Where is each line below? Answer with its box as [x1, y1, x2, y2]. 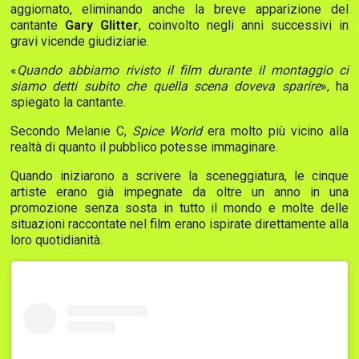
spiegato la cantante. [10, 95, 126, 111]
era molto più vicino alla [202, 123, 349, 139]
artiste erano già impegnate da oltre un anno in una [10, 184, 349, 200]
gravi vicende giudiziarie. [10, 34, 149, 50]
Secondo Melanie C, [10, 123, 132, 139]
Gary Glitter [65, 18, 139, 34]
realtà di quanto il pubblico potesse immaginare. [10, 139, 278, 155]
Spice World [132, 123, 202, 139]
